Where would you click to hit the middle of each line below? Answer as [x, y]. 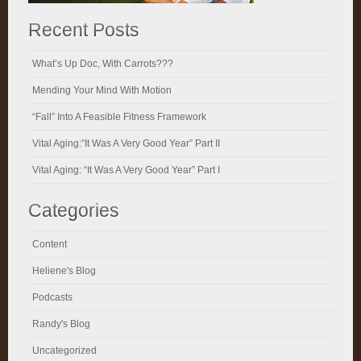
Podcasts [52, 297]
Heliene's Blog [64, 271]
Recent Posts [84, 30]
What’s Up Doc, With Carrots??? [103, 64]
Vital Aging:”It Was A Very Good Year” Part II [126, 143]
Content [50, 244]
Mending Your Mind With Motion [102, 90]
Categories [74, 210]
